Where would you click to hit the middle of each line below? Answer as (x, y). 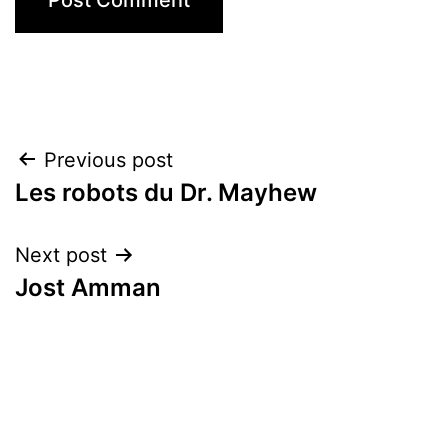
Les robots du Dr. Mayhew (166, 192)
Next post (61, 254)
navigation (101, 210)
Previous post (108, 159)
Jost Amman (88, 287)
